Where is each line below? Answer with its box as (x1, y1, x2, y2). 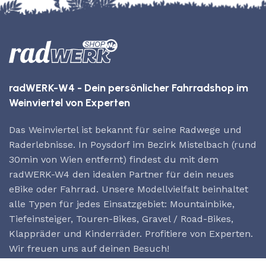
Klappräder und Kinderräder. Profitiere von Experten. (9, 227, 253, 239)
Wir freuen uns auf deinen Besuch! (9, 242, 169, 254)
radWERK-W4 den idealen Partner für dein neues (9, 168, 234, 180)
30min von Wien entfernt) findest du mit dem (9, 153, 218, 165)
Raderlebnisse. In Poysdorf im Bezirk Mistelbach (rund (9, 138, 256, 150)
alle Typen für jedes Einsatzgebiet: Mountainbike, (9, 198, 235, 210)
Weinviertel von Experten (9, 96, 130, 109)
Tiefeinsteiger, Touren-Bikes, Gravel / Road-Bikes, (9, 213, 233, 224)
